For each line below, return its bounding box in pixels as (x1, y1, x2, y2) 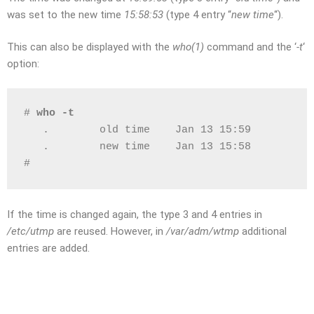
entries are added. (7, 241, 90, 254)
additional (239, 224, 287, 238)
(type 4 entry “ (163, 8, 231, 21)
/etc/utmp (7, 224, 54, 238)
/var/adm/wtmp (166, 224, 239, 238)
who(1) (172, 41, 204, 53)
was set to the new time (7, 8, 124, 21)
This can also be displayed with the (7, 41, 172, 53)
